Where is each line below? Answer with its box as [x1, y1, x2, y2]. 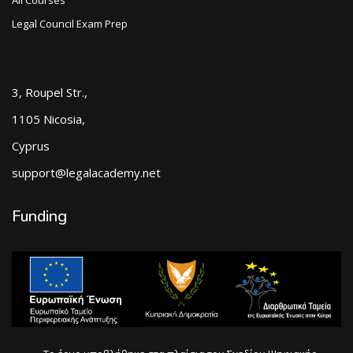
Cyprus [12, 137, 50, 154]
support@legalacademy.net [12, 164, 161, 180]
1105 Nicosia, [12, 110, 85, 127]
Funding [12, 205, 67, 227]
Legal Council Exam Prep [12, 16, 128, 31]
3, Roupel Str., [12, 84, 87, 100]
